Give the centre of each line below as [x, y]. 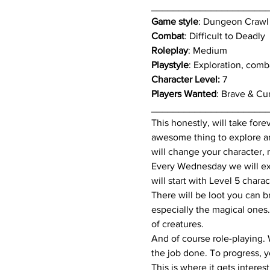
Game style [174, 22]
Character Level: [185, 80]
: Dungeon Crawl [233, 22]
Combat [168, 36]
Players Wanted [184, 94]
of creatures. [177, 224]
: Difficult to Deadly [224, 36]
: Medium [207, 51]
